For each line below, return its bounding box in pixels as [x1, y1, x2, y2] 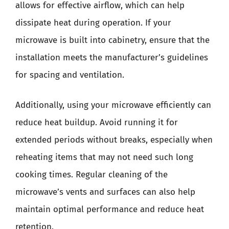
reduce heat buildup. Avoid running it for [15, 117, 178, 128]
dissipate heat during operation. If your [15, 17, 171, 28]
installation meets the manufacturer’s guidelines [15, 52, 208, 63]
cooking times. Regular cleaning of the [15, 169, 168, 180]
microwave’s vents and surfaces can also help [15, 187, 195, 197]
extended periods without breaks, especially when [15, 134, 213, 145]
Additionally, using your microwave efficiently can [15, 100, 211, 110]
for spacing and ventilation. [15, 69, 124, 80]
